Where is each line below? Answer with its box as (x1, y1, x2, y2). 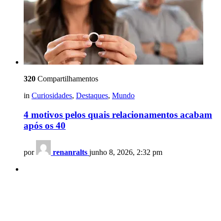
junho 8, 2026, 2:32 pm (89, 148, 162, 157)
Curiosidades (32, 91, 72, 100)
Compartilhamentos (36, 74, 98, 83)
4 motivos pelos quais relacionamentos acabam (24, 109, 212, 120)
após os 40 (24, 120, 66, 131)
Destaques (76, 91, 108, 100)
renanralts (53, 148, 87, 157)
